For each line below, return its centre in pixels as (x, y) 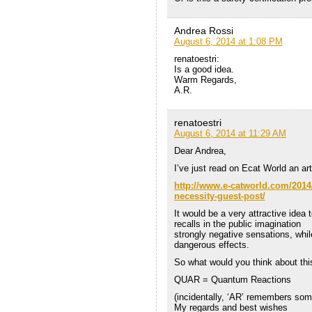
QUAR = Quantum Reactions (232, 280)
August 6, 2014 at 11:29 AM (230, 134)
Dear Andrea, (200, 151)
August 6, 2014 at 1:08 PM (228, 42)
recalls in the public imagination (237, 224)
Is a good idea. (204, 70)
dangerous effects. (211, 245)
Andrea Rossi (203, 31)
